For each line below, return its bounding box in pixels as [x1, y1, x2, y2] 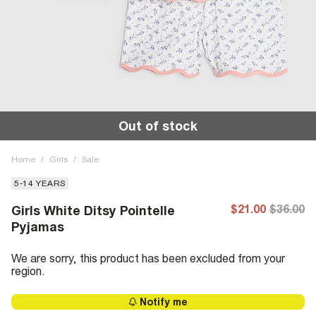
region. [11, 265, 45, 277]
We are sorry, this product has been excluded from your [11, 252, 285, 265]
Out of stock [119, 119, 197, 133]
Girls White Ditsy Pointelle [11, 203, 175, 218]
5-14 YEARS [14, 178, 66, 188]
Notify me [140, 296, 188, 308]
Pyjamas [11, 219, 64, 234]
